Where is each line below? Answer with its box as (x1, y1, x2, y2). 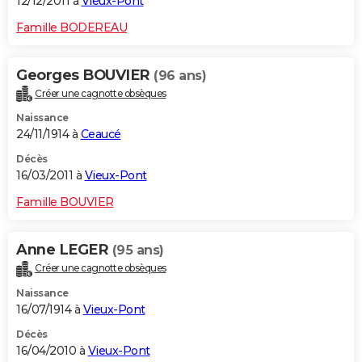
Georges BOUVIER (16, 65, 154, 84)
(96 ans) (154, 67, 206, 83)
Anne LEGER (16, 241, 112, 259)
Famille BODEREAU (16, 19, 127, 35)
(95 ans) (112, 242, 164, 259)
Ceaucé (80, 127, 121, 142)
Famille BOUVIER (16, 195, 114, 210)
